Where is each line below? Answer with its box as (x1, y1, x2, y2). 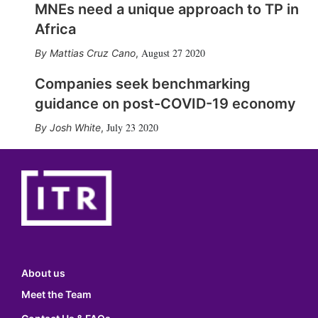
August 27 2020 (141, 46, 205, 60)
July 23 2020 (106, 121, 158, 134)
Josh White (49, 121, 101, 133)
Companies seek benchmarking (34, 75, 251, 92)
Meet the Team (21, 288, 92, 301)
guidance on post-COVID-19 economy (34, 95, 296, 112)
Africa (34, 21, 76, 38)
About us (21, 267, 65, 280)
